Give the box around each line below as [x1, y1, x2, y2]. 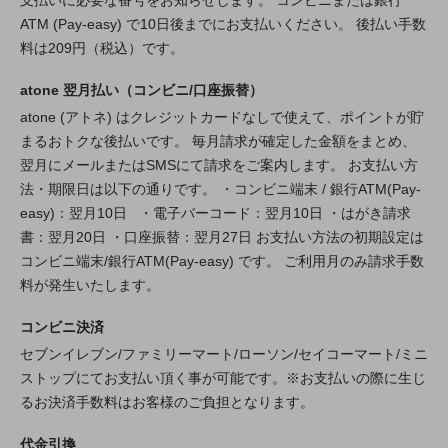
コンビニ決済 [20, 319, 104, 336]
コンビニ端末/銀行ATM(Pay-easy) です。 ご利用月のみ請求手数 [20, 253, 424, 270]
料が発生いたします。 [20, 277, 160, 294]
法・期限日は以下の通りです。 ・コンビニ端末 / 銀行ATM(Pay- [20, 181, 421, 198]
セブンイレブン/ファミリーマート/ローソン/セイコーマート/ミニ [20, 346, 428, 363]
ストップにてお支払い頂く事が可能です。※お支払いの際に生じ [20, 370, 426, 387]
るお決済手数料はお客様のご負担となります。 [20, 394, 314, 411]
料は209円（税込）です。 [20, 40, 184, 57]
